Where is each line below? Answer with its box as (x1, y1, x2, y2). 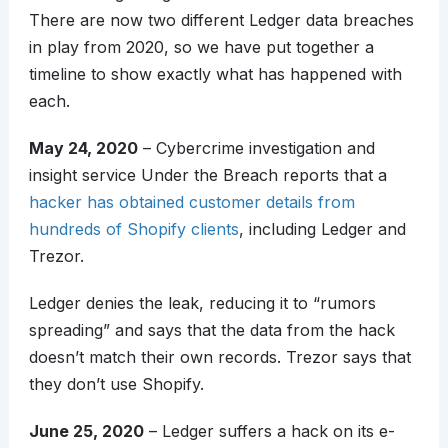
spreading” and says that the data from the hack (28, 320, 395, 341)
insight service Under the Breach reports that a (28, 165, 387, 186)
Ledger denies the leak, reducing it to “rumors (28, 293, 376, 314)
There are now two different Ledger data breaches (28, 10, 414, 31)
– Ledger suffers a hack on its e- (143, 421, 395, 442)
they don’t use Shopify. (28, 374, 204, 395)
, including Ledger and (238, 219, 406, 240)
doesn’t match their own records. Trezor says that (28, 347, 411, 368)
